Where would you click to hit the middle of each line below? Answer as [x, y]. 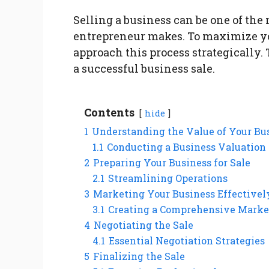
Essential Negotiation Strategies [187, 241]
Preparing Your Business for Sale [172, 163]
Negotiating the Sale [144, 225]
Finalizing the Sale [139, 256]
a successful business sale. [144, 69]
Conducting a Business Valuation [186, 147]
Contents [109, 113]
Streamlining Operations [168, 178]
